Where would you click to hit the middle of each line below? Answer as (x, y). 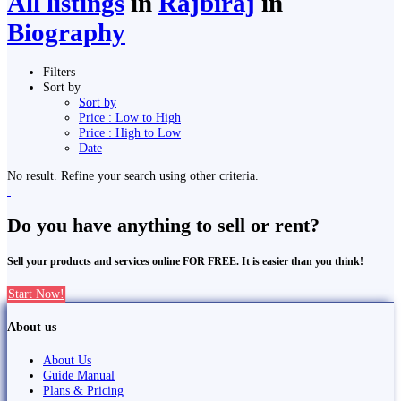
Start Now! (36, 294)
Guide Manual (79, 375)
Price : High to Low (130, 133)
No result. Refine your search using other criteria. (133, 176)
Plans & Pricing (83, 390)
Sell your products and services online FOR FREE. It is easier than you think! (185, 262)
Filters (59, 72)
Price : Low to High (130, 118)
